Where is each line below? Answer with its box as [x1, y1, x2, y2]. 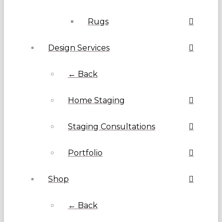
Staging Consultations [68, 122, 155, 132]
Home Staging [68, 96, 125, 106]
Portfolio [68, 148, 103, 158]
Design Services [48, 43, 110, 53]
